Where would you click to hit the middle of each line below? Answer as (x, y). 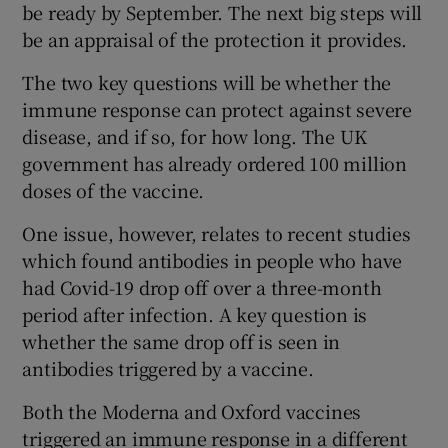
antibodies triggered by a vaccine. (168, 367)
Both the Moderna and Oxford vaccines (192, 410)
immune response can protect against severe (217, 108)
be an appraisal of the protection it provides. (215, 38)
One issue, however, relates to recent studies (216, 232)
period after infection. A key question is (195, 313)
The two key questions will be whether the (207, 81)
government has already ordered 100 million (215, 162)
